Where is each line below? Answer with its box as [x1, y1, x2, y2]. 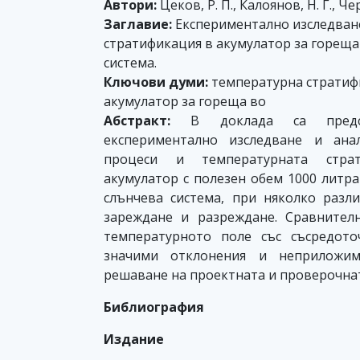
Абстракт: [104, 112, 170, 129]
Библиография [104, 298, 204, 316]
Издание [104, 330, 164, 348]
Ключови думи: [104, 73, 208, 91]
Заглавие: [104, 15, 172, 33]
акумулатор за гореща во [104, 92, 266, 110]
